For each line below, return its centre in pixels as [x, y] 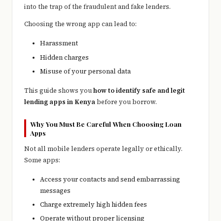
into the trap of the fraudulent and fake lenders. [97, 7]
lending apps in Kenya [60, 102]
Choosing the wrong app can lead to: [80, 24]
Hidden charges [64, 57]
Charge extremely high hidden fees [93, 204]
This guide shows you [59, 90]
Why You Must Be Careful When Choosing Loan [106, 124]
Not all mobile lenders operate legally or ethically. [103, 148]
